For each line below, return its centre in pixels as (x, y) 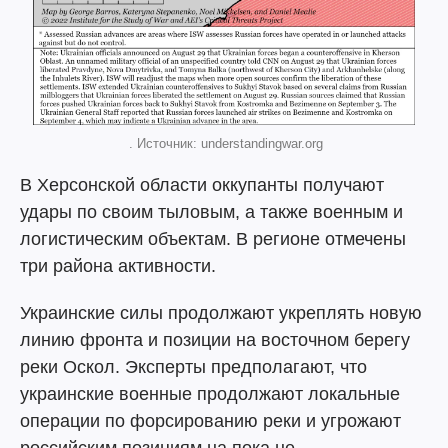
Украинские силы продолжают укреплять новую (221, 313)
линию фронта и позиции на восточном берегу (215, 340)
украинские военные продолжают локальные (210, 394)
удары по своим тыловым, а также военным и (211, 212)
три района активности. (118, 266)
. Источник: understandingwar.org (224, 143)
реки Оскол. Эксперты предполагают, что (193, 367)
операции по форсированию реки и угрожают (210, 421)
